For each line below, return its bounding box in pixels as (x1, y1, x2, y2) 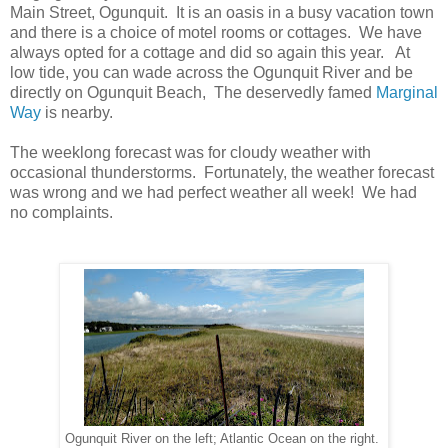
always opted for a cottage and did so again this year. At (10, 43, 410, 61)
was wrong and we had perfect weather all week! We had (10, 183, 417, 201)
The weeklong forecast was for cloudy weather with (10, 143, 371, 161)
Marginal (376, 83, 438, 101)
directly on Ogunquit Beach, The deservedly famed (10, 83, 376, 101)
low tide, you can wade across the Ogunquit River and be (10, 63, 413, 81)
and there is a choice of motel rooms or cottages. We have (10, 23, 422, 41)
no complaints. (10, 203, 113, 221)
